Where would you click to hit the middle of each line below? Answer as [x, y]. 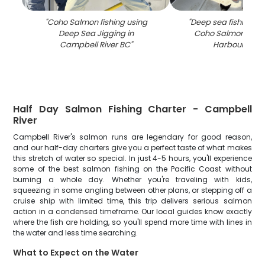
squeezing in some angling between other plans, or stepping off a [132, 190]
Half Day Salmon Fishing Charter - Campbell [132, 109]
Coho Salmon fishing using [97, 22]
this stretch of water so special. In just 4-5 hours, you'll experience [132, 158]
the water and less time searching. [76, 233]
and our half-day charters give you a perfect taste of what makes [132, 148]
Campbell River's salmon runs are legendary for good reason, [132, 137]
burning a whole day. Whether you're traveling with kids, [132, 180]
